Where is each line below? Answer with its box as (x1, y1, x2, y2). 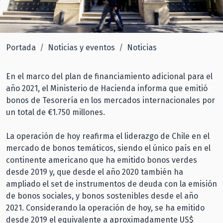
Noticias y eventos (48, 42, 115, 52)
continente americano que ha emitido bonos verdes (6, 155, 197, 165)
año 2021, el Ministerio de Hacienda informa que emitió (6, 83, 208, 93)
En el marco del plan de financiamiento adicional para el (6, 71, 213, 81)
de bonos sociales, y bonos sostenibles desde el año (6, 191, 198, 201)
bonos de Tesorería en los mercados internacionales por (6, 95, 215, 105)
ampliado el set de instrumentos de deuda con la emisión (6, 179, 217, 189)
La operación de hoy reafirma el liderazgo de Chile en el (6, 131, 210, 141)
